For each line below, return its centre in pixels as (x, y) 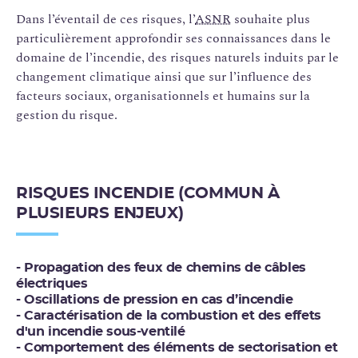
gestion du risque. (67, 115)
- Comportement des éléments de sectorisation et (177, 347)
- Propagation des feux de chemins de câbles (161, 267)
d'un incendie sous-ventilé (101, 331)
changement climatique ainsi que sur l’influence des (164, 76)
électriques (52, 283)
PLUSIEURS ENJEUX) (100, 213)
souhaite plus (270, 19)
